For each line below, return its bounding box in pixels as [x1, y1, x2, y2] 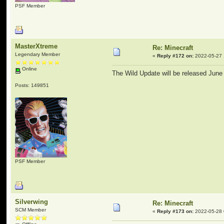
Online [20, 66, 37, 71]
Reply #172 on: [157, 53, 194, 58]
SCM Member [15, 207, 46, 212]
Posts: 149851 [15, 82, 49, 88]
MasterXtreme [15, 42, 58, 50]
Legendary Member [15, 51, 60, 57]
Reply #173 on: [157, 208, 194, 214]
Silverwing [15, 198, 48, 205]
